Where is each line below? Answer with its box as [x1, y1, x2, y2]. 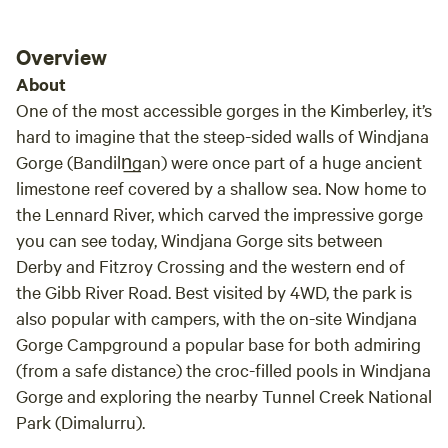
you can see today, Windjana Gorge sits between [16, 228, 383, 251]
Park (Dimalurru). [16, 410, 145, 433]
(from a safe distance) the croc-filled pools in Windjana [16, 358, 431, 381]
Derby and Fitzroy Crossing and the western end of [16, 254, 405, 277]
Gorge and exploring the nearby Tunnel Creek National [16, 384, 432, 407]
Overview [16, 42, 107, 70]
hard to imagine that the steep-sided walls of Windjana [16, 124, 429, 147]
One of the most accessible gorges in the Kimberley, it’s [16, 98, 432, 121]
